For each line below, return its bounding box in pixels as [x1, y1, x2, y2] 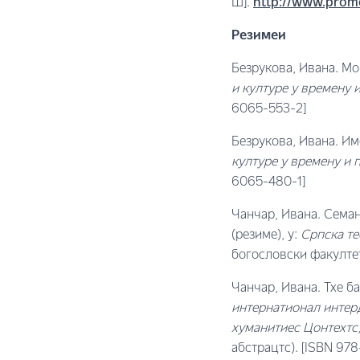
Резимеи [231, 31, 286, 42]
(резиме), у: [231, 230, 301, 241]
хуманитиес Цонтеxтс [231, 323, 358, 334]
